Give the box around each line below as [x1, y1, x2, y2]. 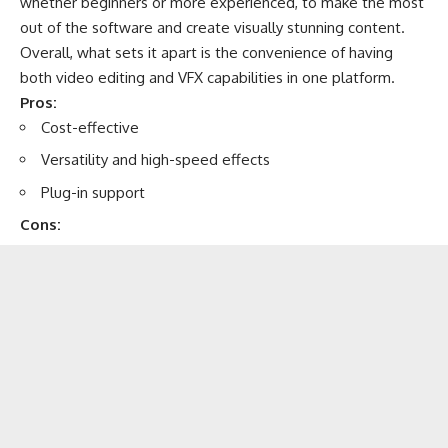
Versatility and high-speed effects [41, 150, 270, 170]
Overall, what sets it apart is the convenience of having [20, 42, 393, 62]
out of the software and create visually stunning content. [20, 17, 405, 37]
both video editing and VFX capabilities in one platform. [20, 67, 395, 87]
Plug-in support [41, 182, 145, 202]
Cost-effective [41, 117, 139, 137]
